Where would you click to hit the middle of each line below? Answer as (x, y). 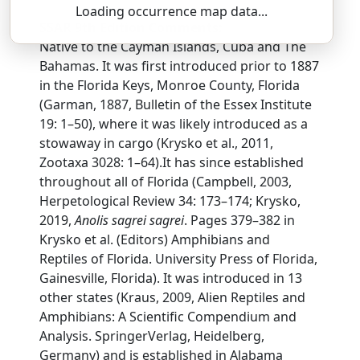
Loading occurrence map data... (172, 11)
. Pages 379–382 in (240, 220)
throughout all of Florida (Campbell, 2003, (166, 182)
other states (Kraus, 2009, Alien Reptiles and (173, 297)
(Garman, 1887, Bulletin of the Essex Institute (176, 104)
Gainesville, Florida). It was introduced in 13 (171, 278)
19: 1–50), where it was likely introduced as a (174, 124)
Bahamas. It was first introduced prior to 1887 (180, 66)
